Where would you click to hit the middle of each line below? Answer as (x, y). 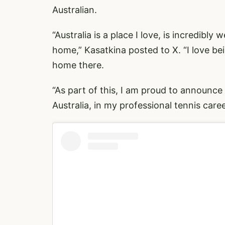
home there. (78, 65)
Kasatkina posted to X (131, 50)
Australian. (75, 10)
